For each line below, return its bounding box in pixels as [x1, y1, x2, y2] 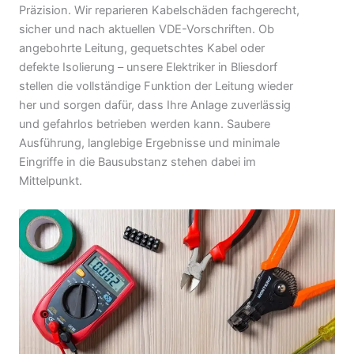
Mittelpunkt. [19, 174, 82, 189]
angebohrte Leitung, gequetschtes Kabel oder [19, 41, 265, 56]
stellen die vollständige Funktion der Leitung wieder [19, 79, 293, 94]
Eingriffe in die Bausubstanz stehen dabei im [19, 155, 256, 170]
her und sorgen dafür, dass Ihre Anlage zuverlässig [19, 98, 291, 113]
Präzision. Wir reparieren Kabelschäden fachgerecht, [19, 3, 299, 18]
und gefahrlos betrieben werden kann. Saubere [19, 117, 270, 132]
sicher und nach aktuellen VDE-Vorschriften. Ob [19, 22, 274, 37]
